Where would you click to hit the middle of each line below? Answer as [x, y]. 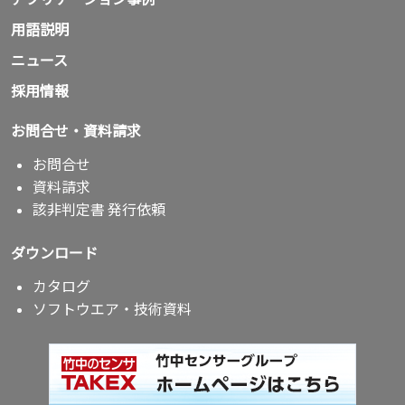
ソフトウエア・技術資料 [112, 308]
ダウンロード [54, 252]
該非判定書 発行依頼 [99, 209]
